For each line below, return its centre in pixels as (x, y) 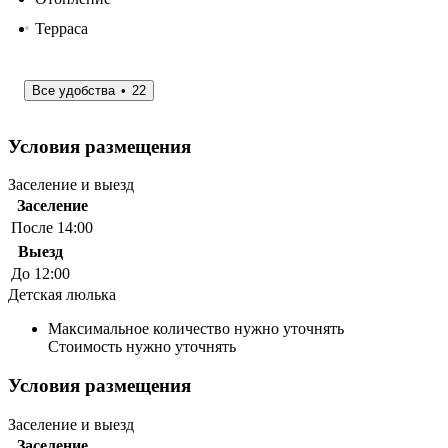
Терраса (61, 28)
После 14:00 (52, 228)
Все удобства (73, 90)
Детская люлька (62, 295)
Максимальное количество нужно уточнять (196, 329)
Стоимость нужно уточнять (142, 347)
